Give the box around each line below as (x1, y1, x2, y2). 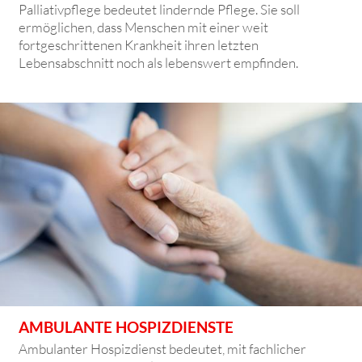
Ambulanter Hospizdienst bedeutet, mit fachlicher (19, 339, 307, 357)
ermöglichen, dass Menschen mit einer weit (19, 18, 269, 36)
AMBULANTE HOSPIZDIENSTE (19, 317, 234, 336)
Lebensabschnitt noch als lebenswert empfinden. (19, 53, 299, 71)
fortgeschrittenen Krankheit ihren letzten (19, 36, 259, 53)
